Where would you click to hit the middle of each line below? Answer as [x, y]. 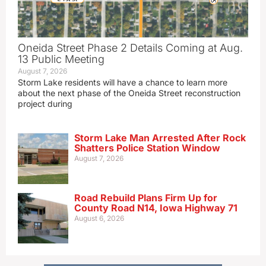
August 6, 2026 [99, 218]
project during [45, 104]
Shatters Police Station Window [148, 148]
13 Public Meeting [61, 59]
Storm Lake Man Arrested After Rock [160, 138]
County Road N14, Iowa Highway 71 [156, 208]
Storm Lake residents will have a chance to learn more [123, 83]
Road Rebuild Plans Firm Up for [146, 197]
